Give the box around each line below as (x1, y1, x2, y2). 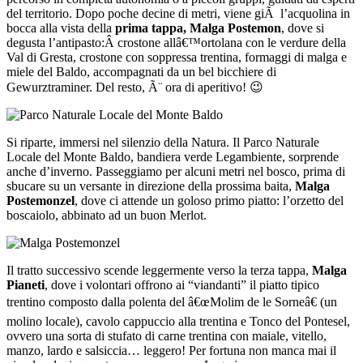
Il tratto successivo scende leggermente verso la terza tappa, (6, 263, 312, 277)
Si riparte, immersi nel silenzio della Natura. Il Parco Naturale (6, 135, 319, 149)
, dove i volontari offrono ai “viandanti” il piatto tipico (45, 277, 319, 292)
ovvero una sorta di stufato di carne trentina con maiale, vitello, (6, 328, 327, 343)
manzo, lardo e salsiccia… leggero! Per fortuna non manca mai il (6, 343, 336, 357)
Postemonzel (6, 193, 75, 207)
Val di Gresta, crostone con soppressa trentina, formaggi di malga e (6, 49, 347, 64)
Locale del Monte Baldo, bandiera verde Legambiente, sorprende (6, 149, 339, 164)
